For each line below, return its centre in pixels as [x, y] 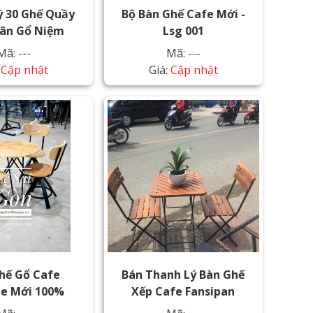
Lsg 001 [183, 31]
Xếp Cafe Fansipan [183, 291]
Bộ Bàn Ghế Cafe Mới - [183, 14]
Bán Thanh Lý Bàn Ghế [183, 274]
